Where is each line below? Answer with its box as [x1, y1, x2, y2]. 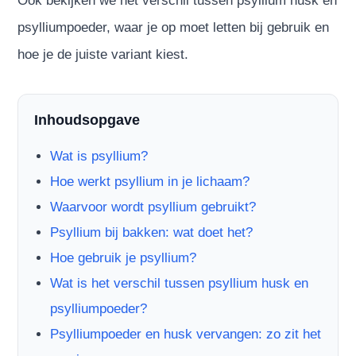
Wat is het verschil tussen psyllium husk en [50, 275, 309, 291]
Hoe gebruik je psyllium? [50, 250, 197, 265]
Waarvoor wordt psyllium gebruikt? [50, 199, 257, 215]
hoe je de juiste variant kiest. [17, 46, 189, 62]
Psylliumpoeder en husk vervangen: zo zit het [50, 326, 322, 342]
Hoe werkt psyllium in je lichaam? [50, 173, 250, 189]
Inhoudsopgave [34, 111, 141, 128]
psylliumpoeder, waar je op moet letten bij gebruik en [17, 19, 330, 35]
